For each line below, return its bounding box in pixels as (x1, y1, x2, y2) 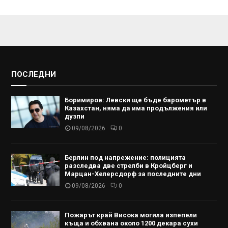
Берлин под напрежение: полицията (64, 154, 186, 162)
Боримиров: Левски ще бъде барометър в (64, 96, 206, 104)
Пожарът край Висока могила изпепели (64, 211, 197, 219)
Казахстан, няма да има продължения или (64, 104, 207, 112)
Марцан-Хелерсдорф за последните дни (64, 170, 201, 178)
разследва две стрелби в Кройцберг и (64, 162, 192, 170)
